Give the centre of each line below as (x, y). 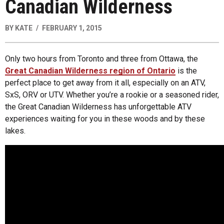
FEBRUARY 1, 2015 (72, 28)
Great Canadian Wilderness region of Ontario (90, 70)
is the (186, 70)
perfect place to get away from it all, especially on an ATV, (105, 82)
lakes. (15, 130)
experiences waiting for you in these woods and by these (105, 118)
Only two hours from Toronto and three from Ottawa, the (101, 58)
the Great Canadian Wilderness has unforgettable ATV (98, 106)
